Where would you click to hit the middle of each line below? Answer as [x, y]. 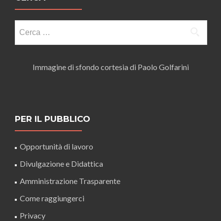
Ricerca [27, 24]
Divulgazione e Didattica [61, 164]
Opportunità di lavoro [56, 146]
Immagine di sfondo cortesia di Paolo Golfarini [110, 67]
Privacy [33, 215]
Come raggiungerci [52, 198]
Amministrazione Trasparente [70, 181]
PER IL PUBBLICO [53, 119]
